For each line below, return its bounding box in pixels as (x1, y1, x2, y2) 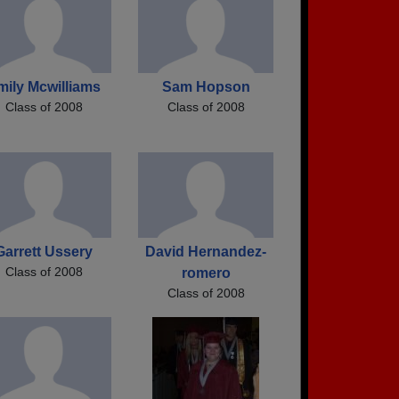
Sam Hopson (161, 79, 250, 95)
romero (181, 265, 231, 281)
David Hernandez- (145, 244, 266, 259)
